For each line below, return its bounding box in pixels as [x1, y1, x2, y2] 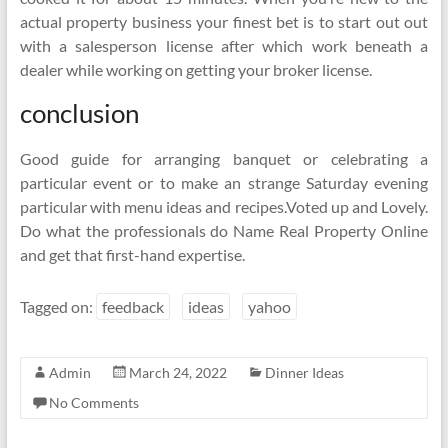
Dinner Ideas [264, 364, 344, 381]
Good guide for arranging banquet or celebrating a [19, 149, 429, 168]
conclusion [19, 97, 139, 129]
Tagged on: [19, 297, 96, 316]
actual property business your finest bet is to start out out [19, 12, 429, 31]
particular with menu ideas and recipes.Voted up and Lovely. [19, 197, 429, 216]
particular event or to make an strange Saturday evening [19, 173, 429, 192]
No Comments [48, 394, 139, 411]
